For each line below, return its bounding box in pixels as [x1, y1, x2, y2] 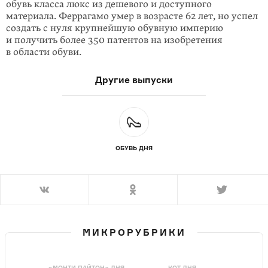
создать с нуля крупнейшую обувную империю [6, 22, 223, 34]
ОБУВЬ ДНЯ [115, 144, 153, 151]
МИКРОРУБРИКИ [82, 227, 186, 238]
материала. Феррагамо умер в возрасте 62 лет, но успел [6, 10, 258, 22]
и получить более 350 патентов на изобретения [6, 34, 223, 46]
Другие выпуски [95, 74, 173, 86]
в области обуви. [6, 46, 81, 58]
